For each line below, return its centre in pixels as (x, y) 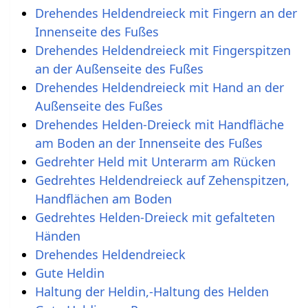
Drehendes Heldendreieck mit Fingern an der (166, 13)
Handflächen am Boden (103, 198)
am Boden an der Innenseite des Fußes (148, 143)
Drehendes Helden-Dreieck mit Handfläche (159, 124)
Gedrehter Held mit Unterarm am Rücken (155, 161)
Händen (57, 235)
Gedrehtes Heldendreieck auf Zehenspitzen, (162, 180)
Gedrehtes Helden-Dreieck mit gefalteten (155, 217)
